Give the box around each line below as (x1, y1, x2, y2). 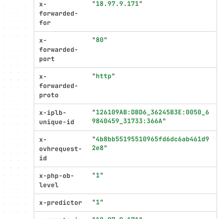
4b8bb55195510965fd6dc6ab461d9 (96, 135, 209, 143)
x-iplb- (39, 109, 66, 117)
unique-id (39, 118, 74, 126)
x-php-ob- (39, 172, 74, 180)
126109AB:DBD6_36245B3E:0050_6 (96, 108, 209, 116)
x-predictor (39, 198, 82, 207)
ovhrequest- (39, 145, 82, 153)
